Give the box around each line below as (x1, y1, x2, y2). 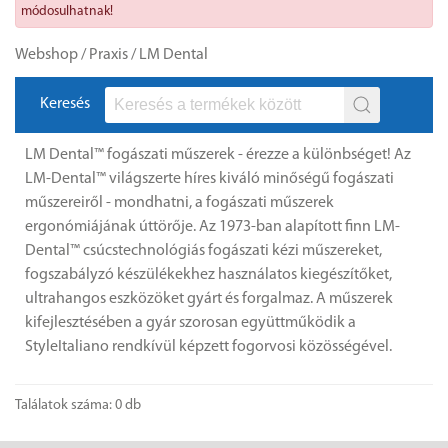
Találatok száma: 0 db (15, 398, 141, 413)
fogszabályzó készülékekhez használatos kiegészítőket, (25, 267, 392, 283)
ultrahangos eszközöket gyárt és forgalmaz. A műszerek (25, 291, 393, 307)
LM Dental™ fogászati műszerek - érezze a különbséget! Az (25, 147, 411, 163)
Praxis (89, 47, 128, 63)
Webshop (15, 47, 78, 63)
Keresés (40, 96, 90, 112)
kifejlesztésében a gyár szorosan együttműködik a (25, 315, 356, 331)
